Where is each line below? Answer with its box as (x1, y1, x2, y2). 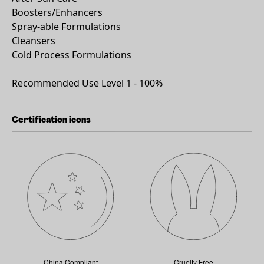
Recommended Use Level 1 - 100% (12, 77, 163, 90)
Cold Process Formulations (12, 48, 131, 61)
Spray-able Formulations (12, 20, 121, 33)
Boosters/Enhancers (12, 6, 103, 19)
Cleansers (12, 34, 55, 47)
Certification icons (12, 114, 91, 125)
